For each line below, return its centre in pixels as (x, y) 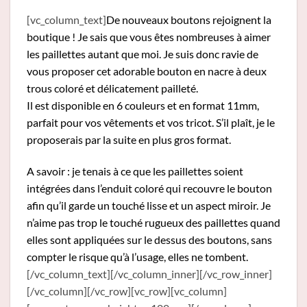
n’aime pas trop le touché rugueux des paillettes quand (153, 223)
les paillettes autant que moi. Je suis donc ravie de (143, 54)
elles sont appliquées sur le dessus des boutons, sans (149, 240)
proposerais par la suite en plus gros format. (130, 140)
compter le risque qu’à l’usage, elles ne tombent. (137, 257)
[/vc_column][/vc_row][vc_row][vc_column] (127, 291)
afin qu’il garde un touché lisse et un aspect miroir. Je (149, 206)
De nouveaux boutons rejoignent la (189, 20)
